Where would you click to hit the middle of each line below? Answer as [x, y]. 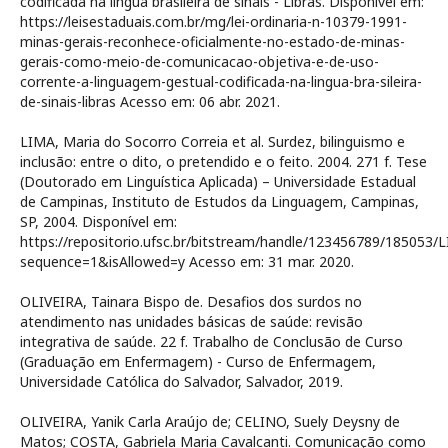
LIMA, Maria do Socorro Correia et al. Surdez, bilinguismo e [212, 141]
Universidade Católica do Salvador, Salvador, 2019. [181, 381]
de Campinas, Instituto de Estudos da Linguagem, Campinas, [219, 201]
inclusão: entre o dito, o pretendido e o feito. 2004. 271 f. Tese [223, 161]
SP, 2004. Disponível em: [98, 221]
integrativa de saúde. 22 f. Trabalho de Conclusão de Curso [211, 341]
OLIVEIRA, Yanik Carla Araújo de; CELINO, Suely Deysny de [210, 421]
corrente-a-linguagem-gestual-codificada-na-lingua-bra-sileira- [221, 81]
